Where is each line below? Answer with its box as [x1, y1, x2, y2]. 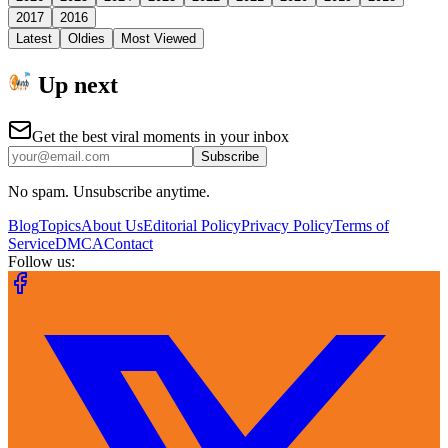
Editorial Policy [143, 217, 241, 235]
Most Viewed [121, 30, 196, 46]
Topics [39, 217, 81, 235]
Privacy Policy [241, 217, 333, 235]
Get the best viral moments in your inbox [32, 128, 289, 146]
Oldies [68, 30, 105, 46]
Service [8, 235, 55, 253]
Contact [104, 235, 153, 253]
